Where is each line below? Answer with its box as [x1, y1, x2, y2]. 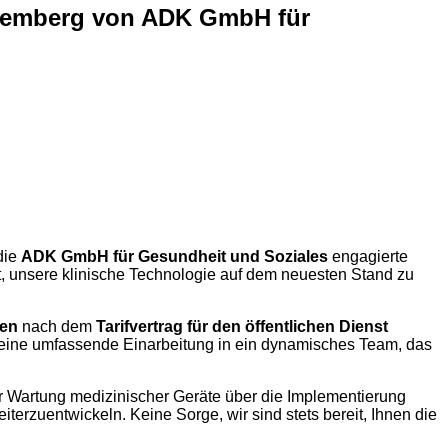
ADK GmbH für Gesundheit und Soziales [21, 247, 328, 265]
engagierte [328, 247, 408, 265]
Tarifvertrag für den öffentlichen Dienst [96, 317, 388, 335]
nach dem [18, 317, 96, 335]
